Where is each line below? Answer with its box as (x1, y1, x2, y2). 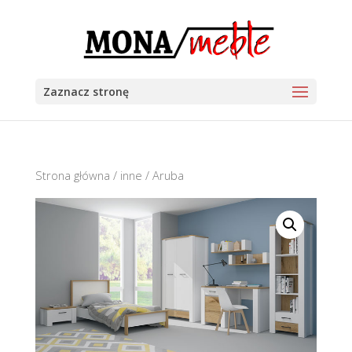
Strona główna (35, 167, 110, 183)
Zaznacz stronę (42, 84, 129, 99)
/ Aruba (141, 167, 184, 183)
